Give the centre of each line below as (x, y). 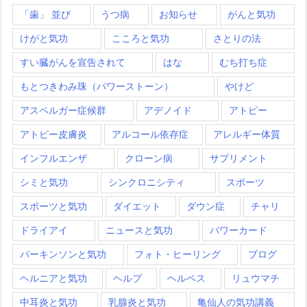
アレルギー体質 (247, 134)
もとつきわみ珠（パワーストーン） (97, 86)
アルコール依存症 (150, 134)
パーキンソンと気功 (63, 254)
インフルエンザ (53, 158)
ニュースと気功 (139, 230)
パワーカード (239, 230)
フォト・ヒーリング (177, 254)
